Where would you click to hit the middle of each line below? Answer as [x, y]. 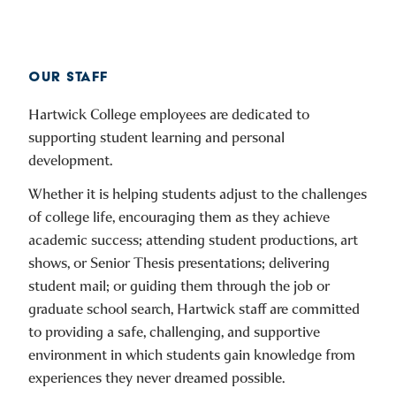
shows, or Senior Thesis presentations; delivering [179, 263]
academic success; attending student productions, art [193, 240]
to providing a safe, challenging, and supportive [174, 331]
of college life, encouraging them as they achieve [179, 217]
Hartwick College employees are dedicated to [169, 114]
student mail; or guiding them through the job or [179, 286]
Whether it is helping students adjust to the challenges [198, 194]
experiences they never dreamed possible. [156, 377]
